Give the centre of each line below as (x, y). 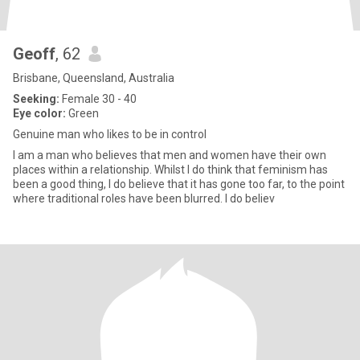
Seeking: (36, 99)
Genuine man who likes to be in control (110, 134)
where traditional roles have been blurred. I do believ (144, 198)
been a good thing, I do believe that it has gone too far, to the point (179, 184)
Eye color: (39, 113)
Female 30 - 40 (98, 99)
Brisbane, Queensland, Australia (94, 78)
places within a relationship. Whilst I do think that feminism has (170, 170)
